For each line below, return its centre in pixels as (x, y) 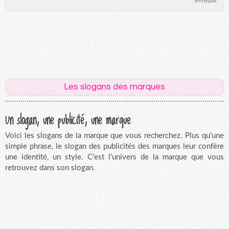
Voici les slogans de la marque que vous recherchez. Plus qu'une (114, 135)
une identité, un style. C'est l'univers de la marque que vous (114, 157)
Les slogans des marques (114, 87)
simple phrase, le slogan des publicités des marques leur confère (114, 146)
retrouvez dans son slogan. (50, 168)
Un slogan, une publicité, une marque (68, 119)
